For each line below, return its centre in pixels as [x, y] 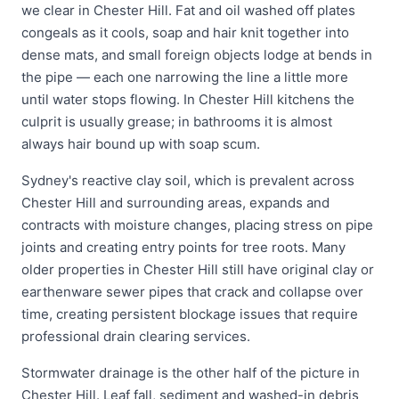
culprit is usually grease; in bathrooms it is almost [177, 122]
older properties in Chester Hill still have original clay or [198, 269]
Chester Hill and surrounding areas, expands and [175, 203]
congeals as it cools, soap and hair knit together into [185, 33]
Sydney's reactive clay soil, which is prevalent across [188, 180]
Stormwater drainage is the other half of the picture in [191, 373]
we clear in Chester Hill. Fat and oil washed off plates [188, 10]
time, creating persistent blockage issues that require [190, 314]
